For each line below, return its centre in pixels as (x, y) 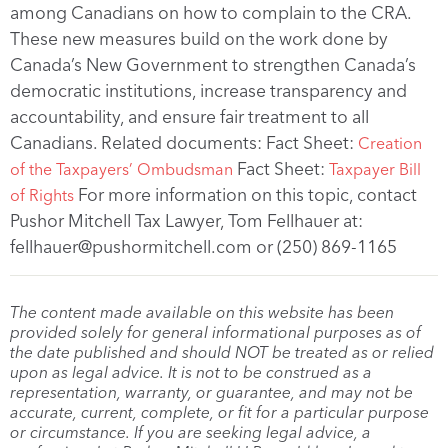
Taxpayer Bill (375, 169)
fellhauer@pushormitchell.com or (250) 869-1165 (203, 246)
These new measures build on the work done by (199, 38)
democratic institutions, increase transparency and (208, 90)
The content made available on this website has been (202, 312)
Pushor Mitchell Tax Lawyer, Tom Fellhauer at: (186, 220)
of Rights (42, 195)
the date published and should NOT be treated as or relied (222, 352)
